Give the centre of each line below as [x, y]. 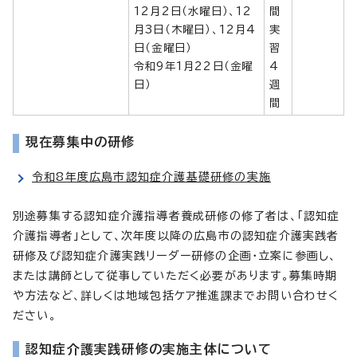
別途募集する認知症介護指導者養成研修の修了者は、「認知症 [177, 216]
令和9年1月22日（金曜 [194, 66]
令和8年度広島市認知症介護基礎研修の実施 [151, 177]
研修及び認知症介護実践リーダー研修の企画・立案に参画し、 [175, 255]
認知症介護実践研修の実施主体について [149, 349]
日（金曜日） [163, 47]
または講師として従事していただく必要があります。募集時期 [175, 275]
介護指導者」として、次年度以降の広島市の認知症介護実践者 [176, 235]
